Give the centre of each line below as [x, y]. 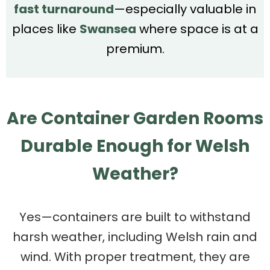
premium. [135, 49]
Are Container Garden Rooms [135, 118]
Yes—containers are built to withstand [135, 217]
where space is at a [197, 29]
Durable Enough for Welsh [135, 146]
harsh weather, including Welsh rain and [135, 237]
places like [46, 29]
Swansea [108, 29]
